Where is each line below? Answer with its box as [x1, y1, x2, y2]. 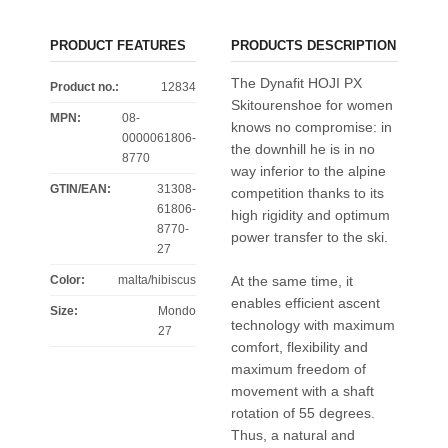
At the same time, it [230, 272, 353, 289]
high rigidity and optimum [230, 206, 390, 223]
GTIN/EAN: [50, 181, 111, 196]
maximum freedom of [230, 360, 366, 377]
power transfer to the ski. [230, 228, 388, 245]
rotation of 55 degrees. [230, 404, 375, 421]
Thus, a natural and [230, 426, 355, 443]
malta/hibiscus [118, 272, 197, 287]
